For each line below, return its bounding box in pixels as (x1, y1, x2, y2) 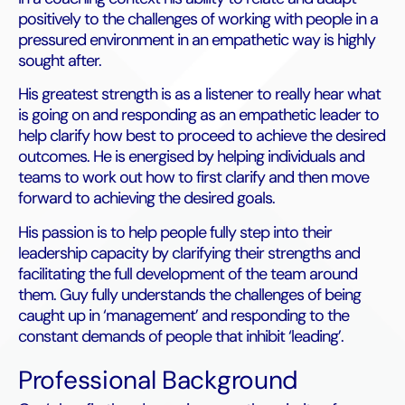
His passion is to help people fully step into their (18, 221, 332, 243)
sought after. (18, 50, 101, 71)
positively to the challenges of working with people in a (18, 8, 378, 30)
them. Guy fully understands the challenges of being (18, 283, 361, 306)
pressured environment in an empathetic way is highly (18, 29, 375, 51)
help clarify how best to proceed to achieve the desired (18, 125, 385, 147)
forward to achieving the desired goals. (18, 187, 275, 210)
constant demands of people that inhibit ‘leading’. (18, 325, 344, 347)
